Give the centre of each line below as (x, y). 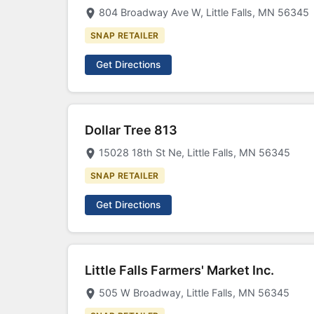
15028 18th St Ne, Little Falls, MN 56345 (194, 152)
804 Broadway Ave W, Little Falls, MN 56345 (204, 12)
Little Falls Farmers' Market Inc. (179, 270)
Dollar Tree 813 (131, 130)
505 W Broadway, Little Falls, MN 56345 (194, 293)
